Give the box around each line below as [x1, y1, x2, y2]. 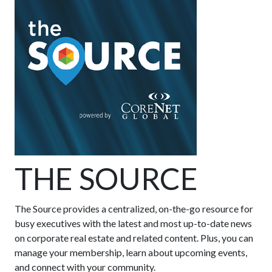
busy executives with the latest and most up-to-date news [15, 217, 252, 229]
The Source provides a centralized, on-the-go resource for [15, 203, 253, 215]
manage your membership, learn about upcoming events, [15, 246, 247, 259]
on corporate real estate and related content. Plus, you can [15, 232, 253, 244]
